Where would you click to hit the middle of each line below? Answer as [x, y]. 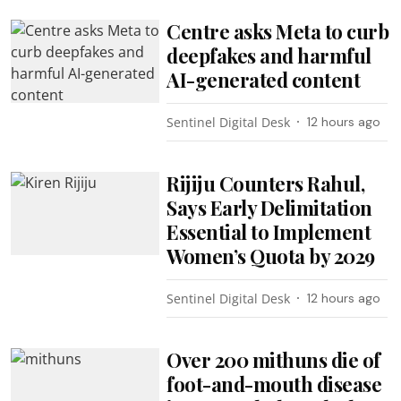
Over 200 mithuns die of [273, 359]
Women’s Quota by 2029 [271, 256]
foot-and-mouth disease [274, 384]
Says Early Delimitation [269, 207]
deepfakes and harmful [269, 55]
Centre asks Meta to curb [278, 31]
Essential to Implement [269, 231]
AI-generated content [264, 79]
